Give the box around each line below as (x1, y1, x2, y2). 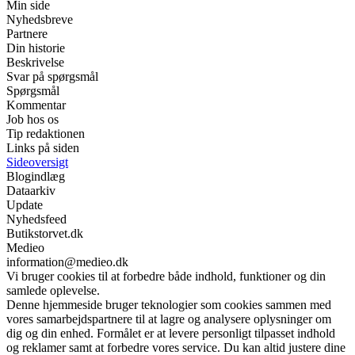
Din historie (6, 41, 65, 55)
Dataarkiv (6, 184, 55, 197)
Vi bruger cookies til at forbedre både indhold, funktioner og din (6, 269, 326, 283)
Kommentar (6, 98, 66, 112)
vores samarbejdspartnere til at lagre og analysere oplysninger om (6, 312, 331, 326)
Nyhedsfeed (6, 212, 67, 226)
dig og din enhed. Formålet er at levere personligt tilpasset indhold (6, 326, 335, 340)
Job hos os (6, 113, 59, 126)
